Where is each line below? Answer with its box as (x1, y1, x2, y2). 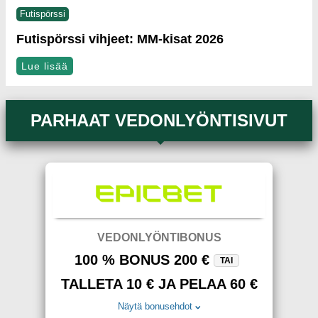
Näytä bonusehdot (118, 301, 193, 312)
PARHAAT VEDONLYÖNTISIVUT (31, 111, 287, 130)
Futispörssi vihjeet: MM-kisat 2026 (16, 32, 224, 46)
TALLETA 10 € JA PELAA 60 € (60, 276, 258, 292)
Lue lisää (21, 60, 68, 72)
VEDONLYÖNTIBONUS (97, 231, 221, 243)
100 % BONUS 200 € (75, 252, 209, 268)
